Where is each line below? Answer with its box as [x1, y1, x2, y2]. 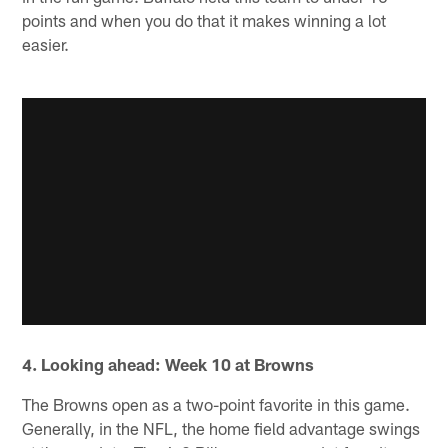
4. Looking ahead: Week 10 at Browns [22, 353, 315, 374]
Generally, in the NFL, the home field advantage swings [22, 417, 421, 438]
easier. [22, 34, 70, 55]
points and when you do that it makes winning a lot [22, 10, 387, 31]
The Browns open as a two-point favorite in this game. [22, 393, 411, 414]
